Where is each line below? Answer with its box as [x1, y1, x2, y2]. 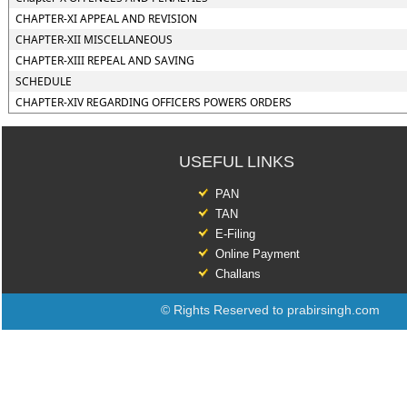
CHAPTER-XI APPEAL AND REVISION [15, 11, 197, 26]
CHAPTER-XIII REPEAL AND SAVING [15, 53, 194, 68]
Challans [215, 267, 261, 281]
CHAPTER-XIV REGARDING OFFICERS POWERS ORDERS [15, 94, 292, 110]
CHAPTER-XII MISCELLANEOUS [15, 32, 173, 47]
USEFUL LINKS [179, 153, 294, 171]
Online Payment [215, 247, 300, 261]
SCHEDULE [15, 74, 72, 89]
